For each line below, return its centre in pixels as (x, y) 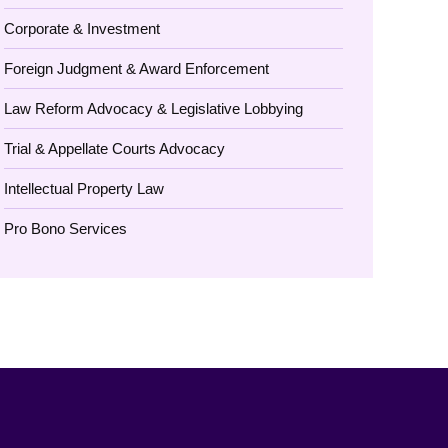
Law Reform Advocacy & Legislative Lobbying (154, 108)
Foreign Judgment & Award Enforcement (137, 68)
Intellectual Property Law (84, 188)
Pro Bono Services (66, 228)
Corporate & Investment (82, 28)
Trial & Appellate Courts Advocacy (115, 148)
